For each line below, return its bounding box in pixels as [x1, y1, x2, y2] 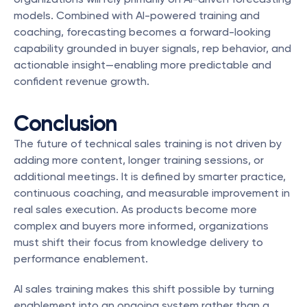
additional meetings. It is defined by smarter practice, [14, 170, 286, 183]
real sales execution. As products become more [14, 203, 257, 216]
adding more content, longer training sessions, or [14, 153, 264, 167]
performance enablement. [14, 252, 148, 265]
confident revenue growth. [14, 75, 149, 88]
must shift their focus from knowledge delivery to [14, 236, 263, 249]
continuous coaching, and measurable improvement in [14, 186, 290, 199]
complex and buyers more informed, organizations [14, 219, 269, 232]
